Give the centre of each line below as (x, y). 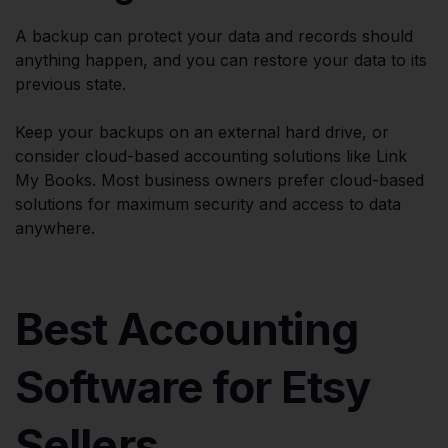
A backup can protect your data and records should (214, 35)
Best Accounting (186, 328)
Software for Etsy (193, 386)
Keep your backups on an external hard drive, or (202, 131)
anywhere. (55, 227)
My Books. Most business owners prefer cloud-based (219, 179)
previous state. (70, 83)
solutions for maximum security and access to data (208, 203)
